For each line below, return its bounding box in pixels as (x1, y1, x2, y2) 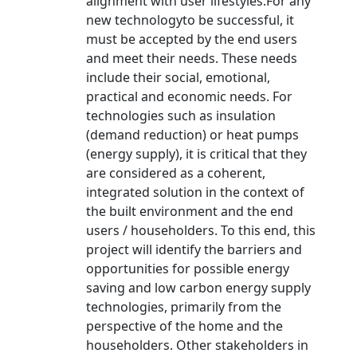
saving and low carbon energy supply (86, 279, 311, 296)
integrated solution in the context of (86, 183, 304, 201)
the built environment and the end (86, 202, 293, 220)
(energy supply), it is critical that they (86, 145, 307, 163)
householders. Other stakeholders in (86, 336, 308, 354)
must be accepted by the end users (86, 30, 297, 48)
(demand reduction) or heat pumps (86, 126, 299, 143)
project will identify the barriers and (86, 241, 302, 258)
